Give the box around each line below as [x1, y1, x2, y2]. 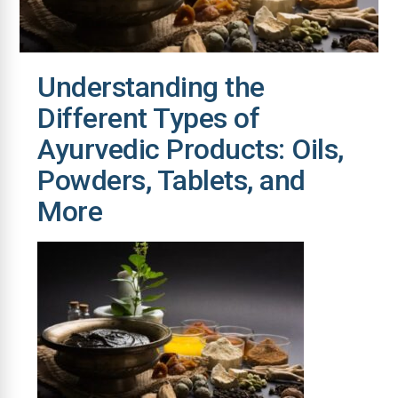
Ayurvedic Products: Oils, [37, 131, 344, 166]
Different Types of [37, 100, 260, 135]
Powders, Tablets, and [37, 163, 306, 197]
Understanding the [37, 69, 265, 104]
